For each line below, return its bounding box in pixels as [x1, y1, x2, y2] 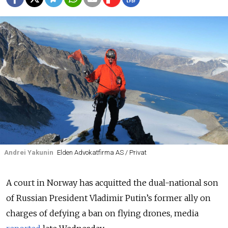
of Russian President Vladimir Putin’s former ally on [6, 193, 211, 204]
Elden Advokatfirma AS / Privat [56, 148, 147, 156]
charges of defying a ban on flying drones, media [6, 208, 198, 219]
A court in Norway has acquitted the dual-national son [6, 178, 218, 188]
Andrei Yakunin [4, 148, 53, 156]
